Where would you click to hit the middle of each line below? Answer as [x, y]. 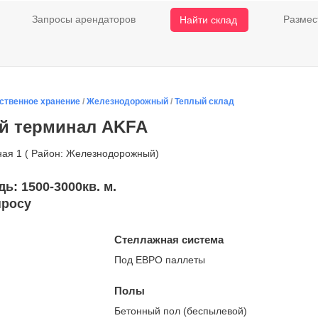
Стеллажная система [169, 240]
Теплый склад [204, 102]
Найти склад [208, 20]
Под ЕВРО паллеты [160, 260]
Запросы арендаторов [84, 19]
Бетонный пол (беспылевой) [181, 311]
